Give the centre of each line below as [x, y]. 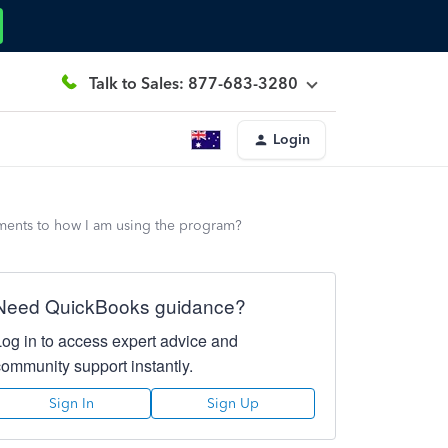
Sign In [72, 403]
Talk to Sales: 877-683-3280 [193, 83]
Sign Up [232, 403]
